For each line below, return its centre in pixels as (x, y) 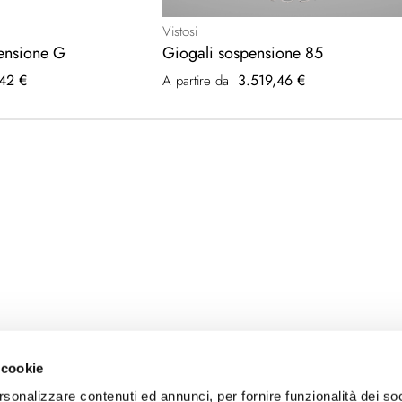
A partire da (196, 81)
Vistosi (180, 32)
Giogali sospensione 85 (243, 53)
